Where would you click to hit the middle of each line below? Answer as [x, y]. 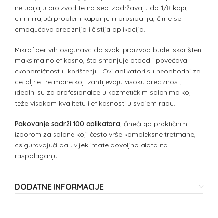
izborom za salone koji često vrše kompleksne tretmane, [105, 135]
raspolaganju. [37, 156]
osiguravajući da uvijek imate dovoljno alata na [91, 145]
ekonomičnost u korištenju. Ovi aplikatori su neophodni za [108, 71]
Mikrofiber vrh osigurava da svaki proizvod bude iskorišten [108, 50]
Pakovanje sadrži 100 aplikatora [67, 124]
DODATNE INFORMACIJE [59, 187]
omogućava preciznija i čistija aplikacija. [80, 29]
